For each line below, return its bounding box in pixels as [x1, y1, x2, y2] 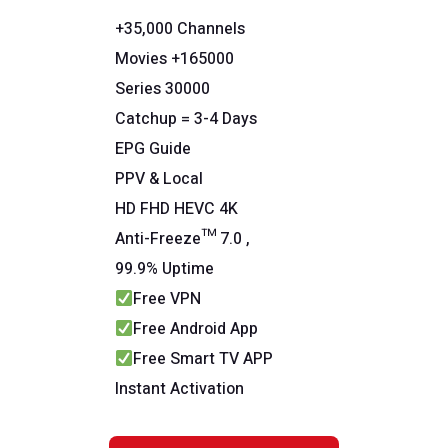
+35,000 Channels [115, 17, 245, 42]
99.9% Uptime [115, 257, 214, 282]
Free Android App [133, 317, 259, 342]
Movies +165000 [115, 47, 234, 72]
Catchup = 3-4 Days [115, 107, 257, 132]
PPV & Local [115, 167, 203, 192]
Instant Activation [115, 377, 244, 402]
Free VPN [133, 287, 202, 312]
